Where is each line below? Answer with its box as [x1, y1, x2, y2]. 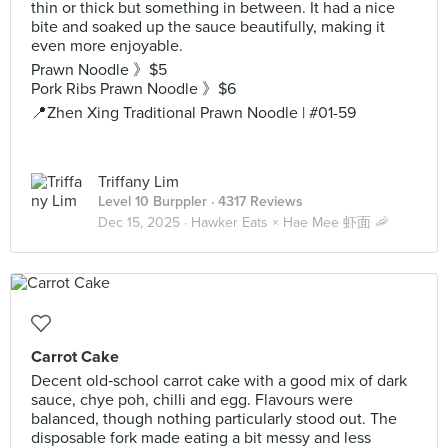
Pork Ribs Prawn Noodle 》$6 [31, 79, 236, 99]
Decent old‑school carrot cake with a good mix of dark [31, 371, 407, 391]
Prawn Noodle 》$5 [31, 60, 167, 80]
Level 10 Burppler [98, 193, 207, 210]
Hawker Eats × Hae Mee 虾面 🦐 [191, 214, 389, 231]
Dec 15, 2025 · [98, 214, 191, 231]
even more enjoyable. [31, 36, 183, 56]
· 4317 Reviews [207, 193, 303, 210]
